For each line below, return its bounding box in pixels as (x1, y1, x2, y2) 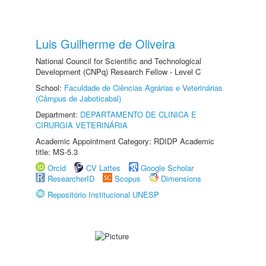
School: (36, 82, 64, 93)
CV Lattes (86, 162, 121, 173)
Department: (36, 109, 80, 120)
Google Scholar (141, 162, 194, 173)
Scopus (115, 173, 141, 184)
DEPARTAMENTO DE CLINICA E (80, 109, 197, 120)
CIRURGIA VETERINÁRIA (36, 119, 128, 131)
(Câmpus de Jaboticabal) (36, 93, 121, 104)
